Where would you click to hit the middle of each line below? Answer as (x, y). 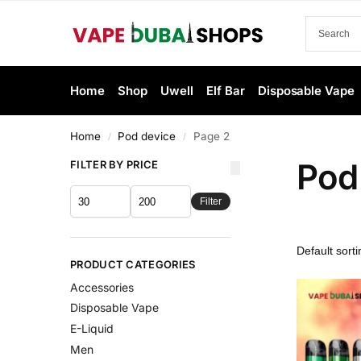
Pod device (147, 136)
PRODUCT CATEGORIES (133, 265)
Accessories (102, 287)
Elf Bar (226, 91)
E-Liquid (92, 329)
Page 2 (211, 136)
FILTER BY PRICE (114, 164)
